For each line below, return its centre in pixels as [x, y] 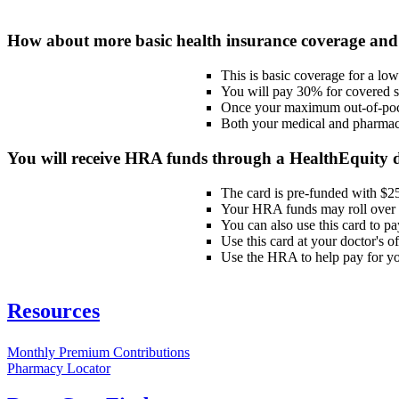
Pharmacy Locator [59, 368]
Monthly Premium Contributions [98, 352]
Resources [53, 310]
